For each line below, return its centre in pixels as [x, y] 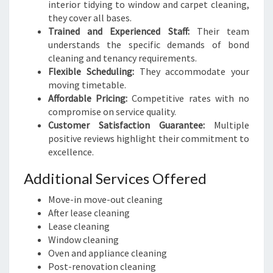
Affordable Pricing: [88, 98]
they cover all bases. [90, 18]
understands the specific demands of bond [149, 44]
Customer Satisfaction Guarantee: [126, 125]
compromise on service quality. [112, 112]
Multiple [227, 125]
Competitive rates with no [189, 98]
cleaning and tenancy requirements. [122, 58]
